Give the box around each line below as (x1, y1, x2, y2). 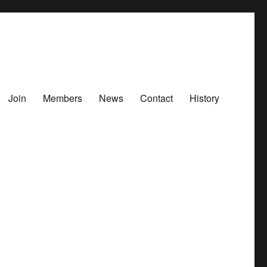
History (189, 91, 219, 105)
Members (42, 91, 82, 105)
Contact (139, 91, 173, 105)
